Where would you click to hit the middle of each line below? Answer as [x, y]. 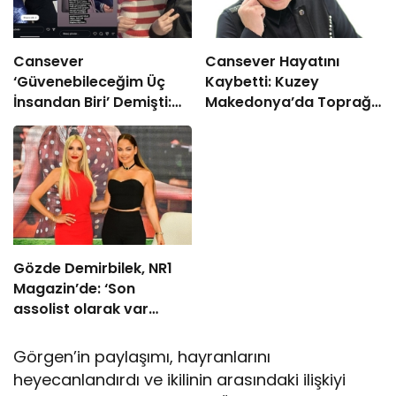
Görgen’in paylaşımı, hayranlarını [142, 356]
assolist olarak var [81, 308]
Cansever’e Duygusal [91, 143]
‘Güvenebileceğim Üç [89, 82]
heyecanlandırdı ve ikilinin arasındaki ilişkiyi [180, 379]
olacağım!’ [52, 329]
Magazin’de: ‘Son [74, 288]
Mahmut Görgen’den [88, 123]
